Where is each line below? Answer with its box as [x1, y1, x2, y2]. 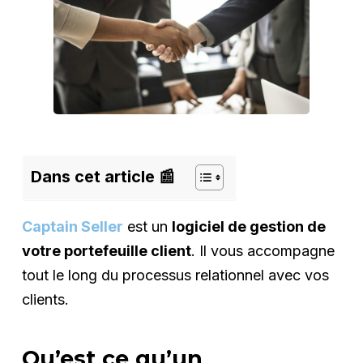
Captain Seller [21, 217, 123, 235]
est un [126, 217, 172, 235]
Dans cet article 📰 [30, 166, 175, 186]
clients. [21, 290, 69, 308]
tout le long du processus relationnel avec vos [21, 266, 329, 284]
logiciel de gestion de [171, 217, 326, 235]
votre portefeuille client [21, 241, 191, 259]
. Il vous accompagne [190, 241, 335, 259]
